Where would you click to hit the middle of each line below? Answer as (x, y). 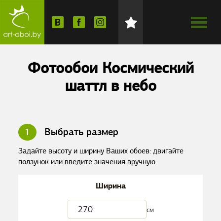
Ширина (110, 186)
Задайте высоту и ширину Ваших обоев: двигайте (101, 151)
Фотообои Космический (110, 68)
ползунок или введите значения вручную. (88, 162)
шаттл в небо (110, 86)
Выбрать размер (80, 132)
